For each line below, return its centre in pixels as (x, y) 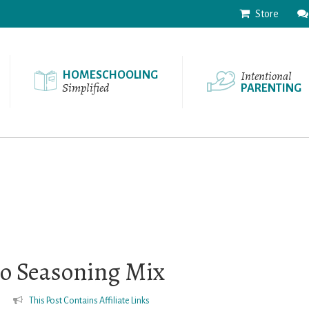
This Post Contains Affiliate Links (89, 301)
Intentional (266, 76)
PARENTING (271, 88)
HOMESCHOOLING (110, 75)
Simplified (86, 88)
